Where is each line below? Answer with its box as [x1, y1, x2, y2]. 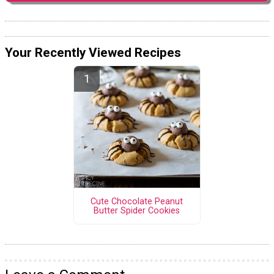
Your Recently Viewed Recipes [5, 45, 181, 61]
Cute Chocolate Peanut [91, 196, 183, 207]
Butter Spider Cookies [94, 205, 180, 216]
